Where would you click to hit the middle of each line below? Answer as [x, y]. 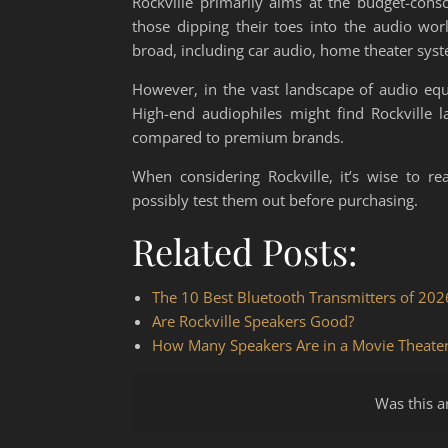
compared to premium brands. [238, 137]
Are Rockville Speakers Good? [253, 321]
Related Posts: [245, 251]
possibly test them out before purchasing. [275, 200]
